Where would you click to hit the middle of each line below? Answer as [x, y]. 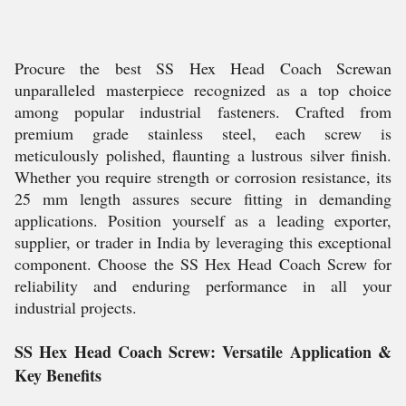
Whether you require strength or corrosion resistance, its [203, 177]
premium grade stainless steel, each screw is [203, 133]
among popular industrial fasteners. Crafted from [203, 111]
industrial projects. [76, 307]
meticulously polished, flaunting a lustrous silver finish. [203, 155]
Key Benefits [58, 375]
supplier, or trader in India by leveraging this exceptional [203, 242]
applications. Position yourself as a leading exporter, [203, 220]
